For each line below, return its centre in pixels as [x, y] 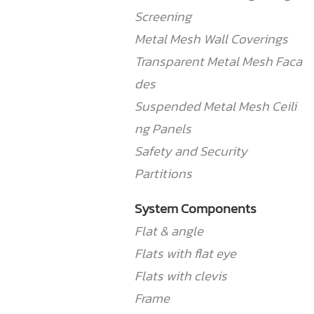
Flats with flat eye [185, 253]
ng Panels [163, 129]
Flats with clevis [181, 276]
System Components [196, 209]
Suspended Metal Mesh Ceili [216, 106]
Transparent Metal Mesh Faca [218, 61]
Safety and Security [191, 151]
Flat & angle [169, 231]
